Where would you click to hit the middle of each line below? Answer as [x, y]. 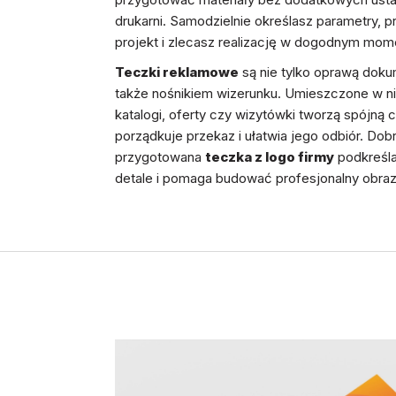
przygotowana [160, 157]
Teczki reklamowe [176, 72]
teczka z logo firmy [269, 157]
